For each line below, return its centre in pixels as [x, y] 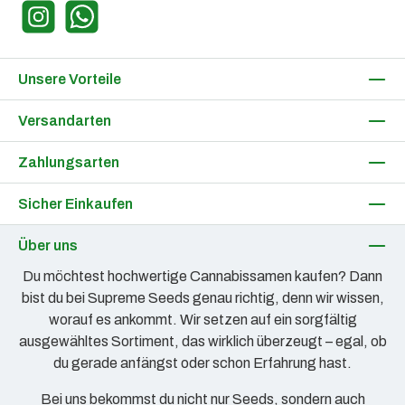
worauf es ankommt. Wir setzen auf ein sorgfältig [202, 320]
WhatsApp [94, 26]
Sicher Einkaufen [75, 203]
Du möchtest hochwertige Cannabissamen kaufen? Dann [202, 276]
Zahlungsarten [69, 162]
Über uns [48, 245]
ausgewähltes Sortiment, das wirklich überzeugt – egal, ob [202, 341]
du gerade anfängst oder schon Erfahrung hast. [202, 363]
